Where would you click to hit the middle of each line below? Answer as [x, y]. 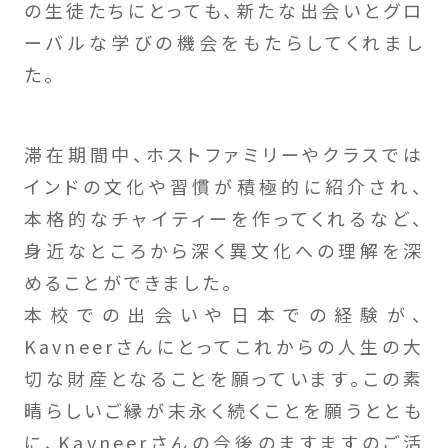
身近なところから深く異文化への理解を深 [224, 249]
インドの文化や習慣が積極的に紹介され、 [224, 185]
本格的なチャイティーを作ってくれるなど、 [224, 217]
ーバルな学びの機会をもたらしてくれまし [224, 41]
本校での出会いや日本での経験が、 [224, 313]
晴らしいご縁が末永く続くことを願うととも [224, 409]
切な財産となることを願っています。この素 [224, 377]
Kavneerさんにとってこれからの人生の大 [224, 345]
